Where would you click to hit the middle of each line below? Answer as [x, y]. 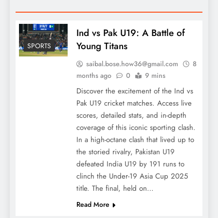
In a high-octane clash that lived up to [135, 140]
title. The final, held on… [115, 189]
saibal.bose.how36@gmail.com [132, 64]
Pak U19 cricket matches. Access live [134, 103]
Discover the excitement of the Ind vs [135, 91]
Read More [93, 205]
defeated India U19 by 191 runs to [130, 164]
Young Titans [102, 46]
